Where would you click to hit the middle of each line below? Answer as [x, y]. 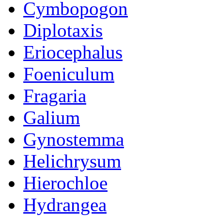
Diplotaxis [63, 30]
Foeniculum [69, 74]
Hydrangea [65, 205]
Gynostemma [74, 139]
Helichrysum [72, 161]
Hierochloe [65, 183]
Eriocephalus [73, 52]
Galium [52, 117]
